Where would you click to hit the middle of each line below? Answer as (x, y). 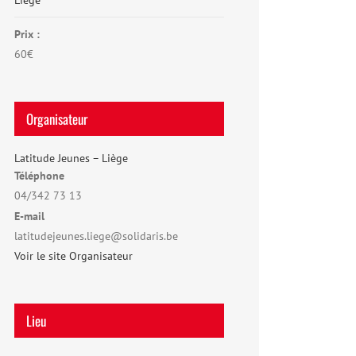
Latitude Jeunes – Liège (71, 159)
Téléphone (39, 176)
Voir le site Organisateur (74, 256)
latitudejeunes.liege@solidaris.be (96, 236)
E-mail (29, 217)
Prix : (27, 35)
